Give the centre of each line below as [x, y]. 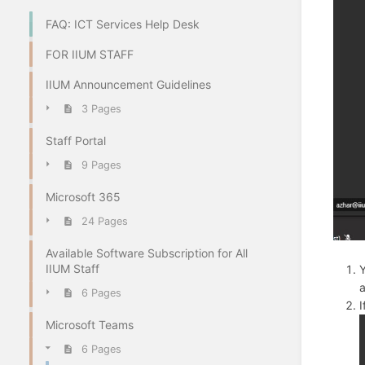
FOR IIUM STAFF [90, 54]
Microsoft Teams [90, 324]
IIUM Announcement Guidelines [128, 84]
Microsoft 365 [83, 196]
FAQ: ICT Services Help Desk [123, 24]
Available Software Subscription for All [147, 253]
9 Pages [101, 165]
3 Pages [101, 109]
